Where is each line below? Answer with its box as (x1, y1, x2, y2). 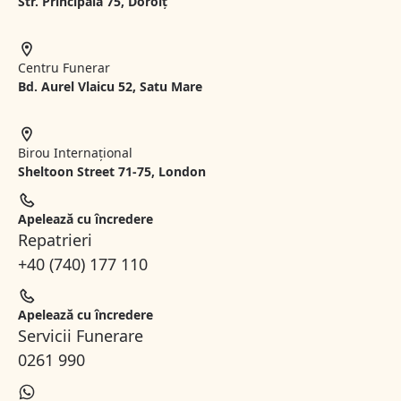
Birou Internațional (18, 144, 132, 162)
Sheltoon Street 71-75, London (18, 163, 206, 181)
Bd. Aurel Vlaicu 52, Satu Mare (18, 78, 202, 96)
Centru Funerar (18, 59, 110, 77)
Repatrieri (18, 229, 92, 252)
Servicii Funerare (18, 325, 143, 347)
